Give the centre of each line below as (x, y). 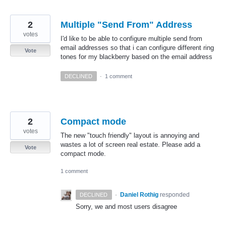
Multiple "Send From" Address (126, 25)
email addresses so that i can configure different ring (137, 48)
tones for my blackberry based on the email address (136, 57)
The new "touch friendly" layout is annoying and (130, 135)
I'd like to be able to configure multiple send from (131, 39)
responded (175, 194)
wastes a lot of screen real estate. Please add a (130, 144)
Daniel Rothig (139, 194)
